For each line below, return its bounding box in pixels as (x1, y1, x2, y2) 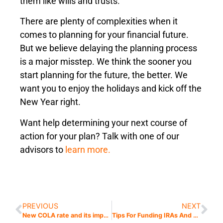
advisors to (20, 144, 65, 155)
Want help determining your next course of (20, 117, 187, 128)
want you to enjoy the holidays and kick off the (20, 83, 202, 94)
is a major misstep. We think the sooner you (20, 56, 192, 67)
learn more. (65, 144, 111, 155)
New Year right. (20, 97, 81, 108)
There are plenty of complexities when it (20, 16, 178, 27)
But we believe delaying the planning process (20, 43, 197, 54)
